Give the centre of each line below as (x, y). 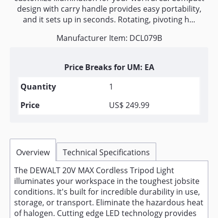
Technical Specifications (106, 152)
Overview (33, 152)
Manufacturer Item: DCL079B (109, 38)
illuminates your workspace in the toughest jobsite (107, 181)
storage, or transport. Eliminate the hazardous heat (109, 202)
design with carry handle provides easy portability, (109, 9)
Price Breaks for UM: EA (109, 67)
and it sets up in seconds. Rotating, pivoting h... (109, 19)
